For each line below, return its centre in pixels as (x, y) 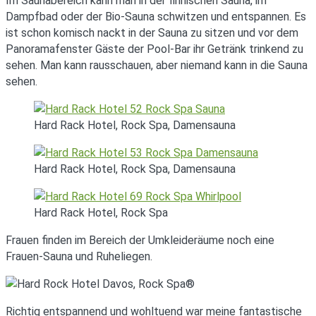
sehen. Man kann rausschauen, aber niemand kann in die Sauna (157, 65)
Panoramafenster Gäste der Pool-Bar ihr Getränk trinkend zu (154, 49)
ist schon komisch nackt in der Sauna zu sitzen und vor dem (152, 32)
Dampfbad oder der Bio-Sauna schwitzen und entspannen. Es (156, 16)
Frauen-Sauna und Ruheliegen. (79, 256)
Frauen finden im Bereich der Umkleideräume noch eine (140, 240)
